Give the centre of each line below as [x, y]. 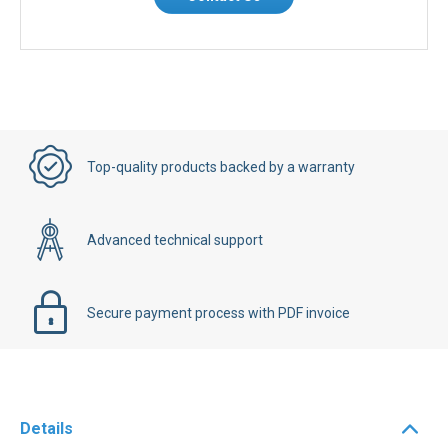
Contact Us [224, 12]
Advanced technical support [175, 255]
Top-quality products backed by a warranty [221, 182]
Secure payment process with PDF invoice [218, 328]
